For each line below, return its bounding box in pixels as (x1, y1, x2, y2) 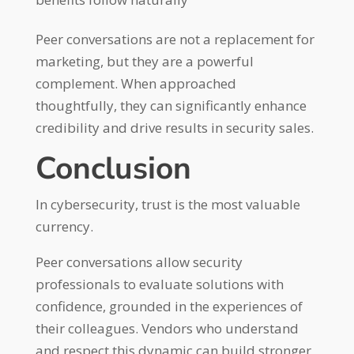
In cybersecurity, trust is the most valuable (35, 195, 300, 213)
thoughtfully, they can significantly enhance (35, 96, 307, 115)
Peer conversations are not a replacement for (35, 30, 314, 48)
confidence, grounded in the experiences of (35, 297, 303, 315)
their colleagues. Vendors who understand (35, 319, 299, 337)
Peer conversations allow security (35, 253, 243, 271)
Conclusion (35, 148, 191, 190)
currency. (35, 217, 93, 235)
